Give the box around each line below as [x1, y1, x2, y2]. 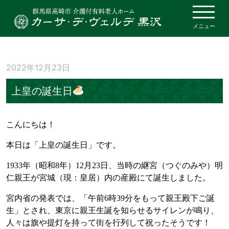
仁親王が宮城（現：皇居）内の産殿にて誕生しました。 [6, 173, 211, 182]
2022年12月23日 [6, 62, 70, 73]
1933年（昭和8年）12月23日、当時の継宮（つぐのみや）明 [6, 161, 223, 170]
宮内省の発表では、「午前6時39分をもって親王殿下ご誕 [6, 193, 215, 202]
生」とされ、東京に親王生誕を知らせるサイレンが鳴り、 [6, 205, 219, 215]
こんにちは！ [6, 120, 55, 129]
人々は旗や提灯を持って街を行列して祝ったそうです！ [6, 218, 211, 227]
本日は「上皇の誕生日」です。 [6, 140, 121, 149]
